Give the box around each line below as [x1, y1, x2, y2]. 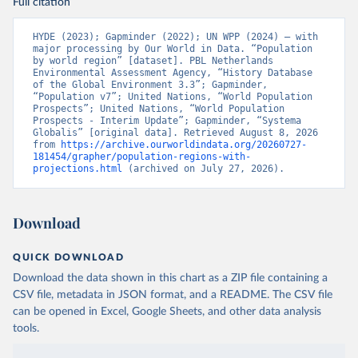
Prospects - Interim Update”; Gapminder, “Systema [33, 114, 301, 126]
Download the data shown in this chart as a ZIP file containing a [13, 272, 328, 284]
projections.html [33, 162, 122, 174]
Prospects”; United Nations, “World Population [33, 102, 284, 114]
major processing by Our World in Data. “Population [33, 42, 312, 54]
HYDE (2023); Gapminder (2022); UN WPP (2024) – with [33, 30, 318, 42]
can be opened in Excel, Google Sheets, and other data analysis [13, 305, 321, 317]
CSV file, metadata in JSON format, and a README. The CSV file [13, 288, 332, 300]
